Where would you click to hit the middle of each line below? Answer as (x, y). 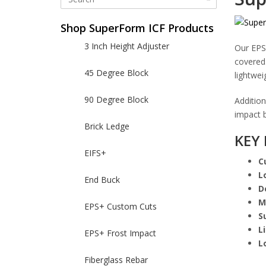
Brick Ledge (107, 126)
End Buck (102, 180)
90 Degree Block (116, 99)
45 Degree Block (116, 73)
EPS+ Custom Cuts (121, 206)
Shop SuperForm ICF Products (137, 28)
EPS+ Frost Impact (120, 233)
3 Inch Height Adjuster (127, 46)
